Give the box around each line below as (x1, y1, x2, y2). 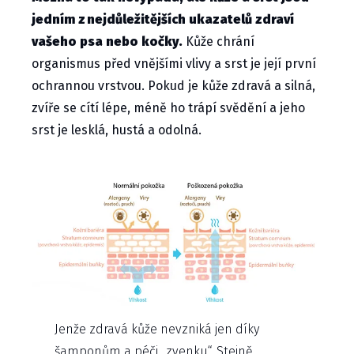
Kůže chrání (186, 34, 254, 50)
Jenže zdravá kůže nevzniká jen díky (55, 321, 260, 337)
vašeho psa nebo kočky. (32, 34, 186, 50)
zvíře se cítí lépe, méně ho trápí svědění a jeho (32, 100, 305, 116)
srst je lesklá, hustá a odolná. (32, 122, 201, 138)
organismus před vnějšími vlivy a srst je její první (32, 56, 316, 72)
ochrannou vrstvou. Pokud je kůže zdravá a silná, (32, 78, 315, 94)
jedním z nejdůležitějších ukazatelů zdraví (32, 12, 294, 28)
